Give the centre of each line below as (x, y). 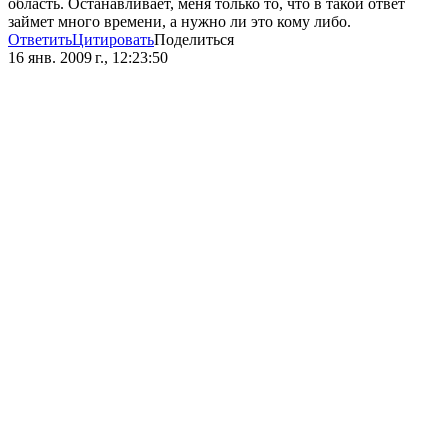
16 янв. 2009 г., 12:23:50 (88, 58)
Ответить (40, 40)
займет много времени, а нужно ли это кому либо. (179, 22)
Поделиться (194, 40)
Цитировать (113, 40)
